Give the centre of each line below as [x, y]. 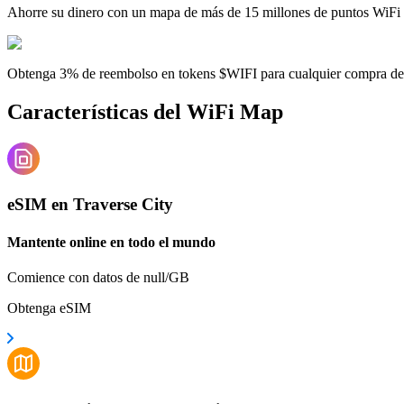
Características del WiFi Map [145, 111]
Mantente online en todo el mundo [111, 242]
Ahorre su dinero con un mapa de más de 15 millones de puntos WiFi [204, 12]
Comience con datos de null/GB [98, 277]
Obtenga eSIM [49, 308]
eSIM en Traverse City [90, 205]
